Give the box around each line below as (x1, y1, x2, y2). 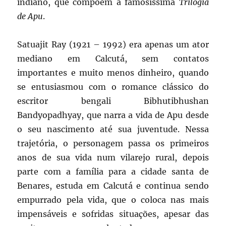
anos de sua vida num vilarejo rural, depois (17, 152, 209, 163)
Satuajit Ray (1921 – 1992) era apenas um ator (17, 39, 209, 50)
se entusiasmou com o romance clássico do (17, 82, 209, 92)
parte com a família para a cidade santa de (17, 166, 209, 177)
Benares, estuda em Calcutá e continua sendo (17, 181, 209, 191)
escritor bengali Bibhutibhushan (17, 96, 209, 106)
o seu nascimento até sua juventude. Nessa (17, 124, 209, 135)
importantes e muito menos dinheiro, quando (17, 68, 209, 78)
